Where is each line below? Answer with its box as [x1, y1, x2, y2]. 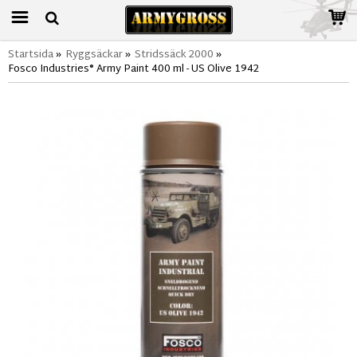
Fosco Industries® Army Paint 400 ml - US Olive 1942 [8, 60, 259, 79]
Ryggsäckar [65, 45, 123, 65]
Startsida [8, 45, 53, 65]
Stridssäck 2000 [135, 45, 214, 65]
